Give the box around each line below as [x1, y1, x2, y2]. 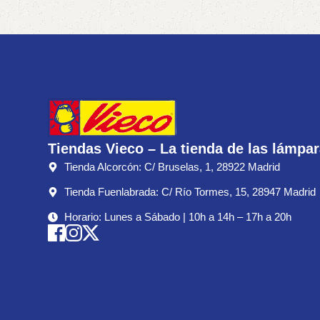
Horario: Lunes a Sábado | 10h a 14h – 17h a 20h [64, 210, 291, 223]
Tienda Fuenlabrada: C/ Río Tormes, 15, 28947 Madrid [64, 185, 316, 198]
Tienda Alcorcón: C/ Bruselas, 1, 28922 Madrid [64, 160, 280, 173]
